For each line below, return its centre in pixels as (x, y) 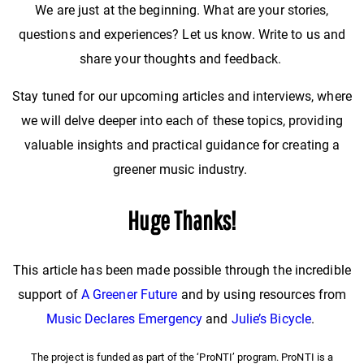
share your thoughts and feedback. (182, 59)
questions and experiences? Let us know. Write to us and (182, 35)
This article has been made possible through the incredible (182, 271)
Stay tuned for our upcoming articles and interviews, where (182, 97)
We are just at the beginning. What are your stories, (182, 11)
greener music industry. (182, 170)
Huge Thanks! (182, 220)
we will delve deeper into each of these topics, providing (182, 121)
